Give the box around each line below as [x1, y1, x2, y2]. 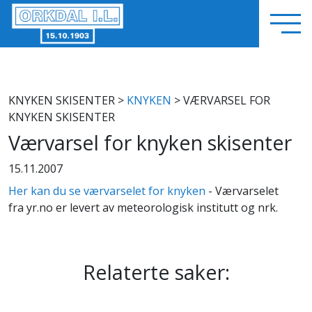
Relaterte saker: [82, 258, 230, 286]
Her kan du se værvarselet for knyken [8, 183, 205, 198]
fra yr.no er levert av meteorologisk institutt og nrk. [8, 200, 278, 215]
